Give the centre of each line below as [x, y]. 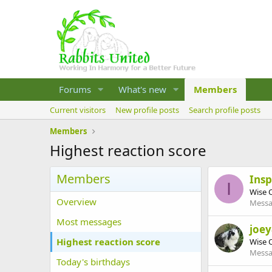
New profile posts [147, 110]
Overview [76, 202]
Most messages [89, 222]
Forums [75, 89]
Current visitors [78, 110]
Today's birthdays [93, 262]
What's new [142, 89]
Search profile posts [225, 110]
